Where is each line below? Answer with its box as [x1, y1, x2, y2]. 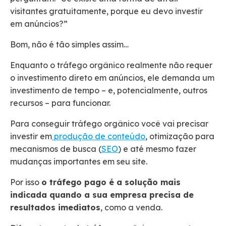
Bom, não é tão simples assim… [10, 39, 131, 50]
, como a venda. [100, 202, 164, 213]
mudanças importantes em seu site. [10, 156, 149, 167]
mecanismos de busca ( [10, 144, 101, 154]
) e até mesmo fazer [118, 144, 196, 154]
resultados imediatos [10, 202, 100, 213]
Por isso [10, 177, 41, 188]
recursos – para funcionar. [10, 98, 112, 108]
